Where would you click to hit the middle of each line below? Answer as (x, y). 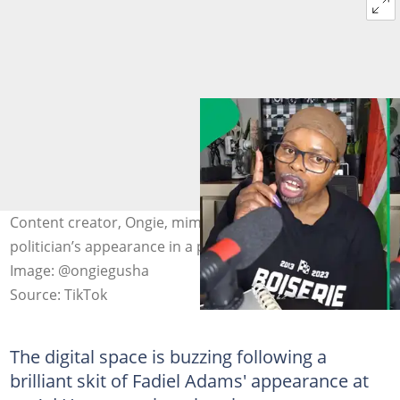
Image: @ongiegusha (79, 271)
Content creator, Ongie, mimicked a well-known (168, 222)
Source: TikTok (58, 295)
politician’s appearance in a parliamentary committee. (191, 246)
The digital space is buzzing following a (168, 356)
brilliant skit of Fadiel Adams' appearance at (189, 380)
